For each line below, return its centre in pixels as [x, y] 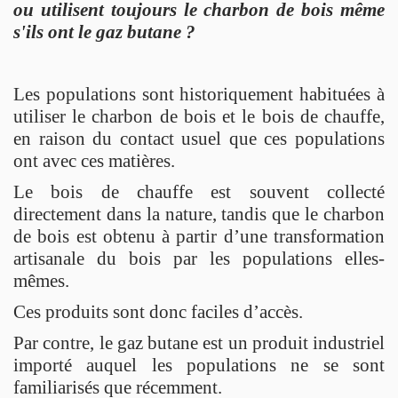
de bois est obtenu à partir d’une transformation [199, 236]
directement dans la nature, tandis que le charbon [199, 214]
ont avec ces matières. [94, 160]
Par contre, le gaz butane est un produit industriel [199, 342]
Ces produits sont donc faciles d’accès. [158, 311]
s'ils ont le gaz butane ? [104, 32]
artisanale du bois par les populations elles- [199, 258]
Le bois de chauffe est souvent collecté [199, 191]
